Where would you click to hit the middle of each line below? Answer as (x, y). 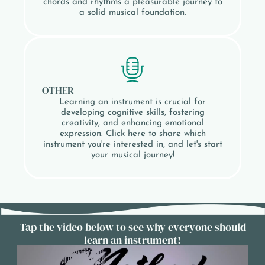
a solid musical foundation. (132, 13)
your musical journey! (132, 156)
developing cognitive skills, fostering (132, 113)
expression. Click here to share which (132, 134)
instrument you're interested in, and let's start (132, 145)
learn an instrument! (132, 240)
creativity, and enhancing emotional (132, 124)
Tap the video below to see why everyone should (132, 227)
